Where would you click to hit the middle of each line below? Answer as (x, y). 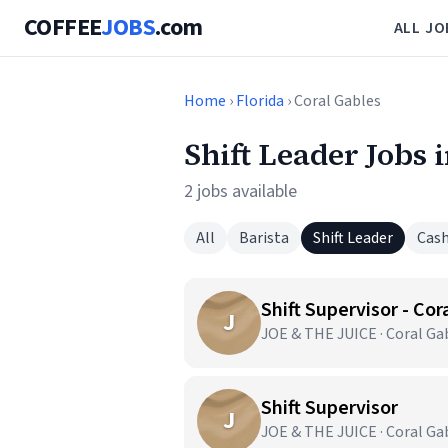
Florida (260, 101)
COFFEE (63, 27)
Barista (264, 238)
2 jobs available (240, 191)
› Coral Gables (332, 101)
